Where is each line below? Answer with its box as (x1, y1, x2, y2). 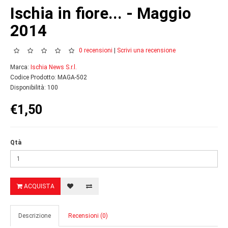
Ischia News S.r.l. (31, 64, 77, 71)
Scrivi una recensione (117, 47, 176, 54)
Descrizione (18, 212, 51, 219)
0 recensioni (79, 47, 112, 54)
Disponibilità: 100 (10, 84, 58, 91)
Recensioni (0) (68, 212, 108, 219)
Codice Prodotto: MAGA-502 (10, 74, 87, 81)
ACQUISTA (22, 183, 54, 190)
